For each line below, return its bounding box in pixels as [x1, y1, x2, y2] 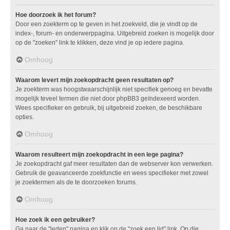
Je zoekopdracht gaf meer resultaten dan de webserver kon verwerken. [15, 160, 213, 167]
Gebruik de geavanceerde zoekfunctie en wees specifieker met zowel [15, 169, 208, 177]
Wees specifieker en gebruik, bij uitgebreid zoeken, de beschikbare [15, 104, 202, 111]
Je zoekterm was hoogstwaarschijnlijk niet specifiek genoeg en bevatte [15, 85, 213, 93]
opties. [15, 113, 34, 121]
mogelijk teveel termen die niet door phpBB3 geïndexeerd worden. [15, 94, 200, 102]
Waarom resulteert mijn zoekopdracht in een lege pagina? [15, 150, 183, 158]
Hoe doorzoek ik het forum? [15, 11, 96, 18]
